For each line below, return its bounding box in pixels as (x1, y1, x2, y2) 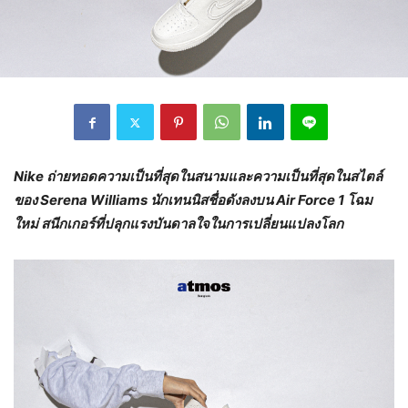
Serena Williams (40, 191, 150, 209)
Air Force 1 (276, 191, 347, 209)
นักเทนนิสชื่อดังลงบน (150, 191, 276, 209)
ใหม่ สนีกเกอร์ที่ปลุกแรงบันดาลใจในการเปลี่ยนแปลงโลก (14, 215, 343, 233)
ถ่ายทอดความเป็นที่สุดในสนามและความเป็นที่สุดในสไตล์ (46, 168, 382, 186)
